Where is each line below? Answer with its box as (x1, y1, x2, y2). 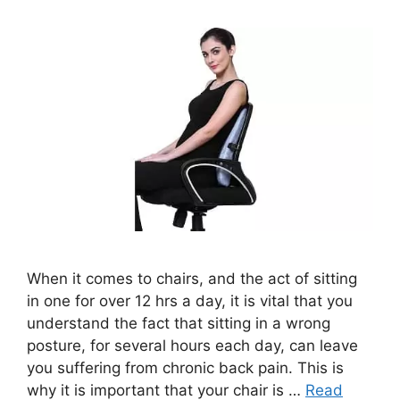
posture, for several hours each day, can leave (27, 337, 358, 355)
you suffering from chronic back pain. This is (27, 359, 344, 378)
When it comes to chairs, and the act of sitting (27, 270, 357, 288)
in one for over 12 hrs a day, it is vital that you (27, 292, 353, 311)
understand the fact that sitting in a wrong (27, 314, 330, 333)
